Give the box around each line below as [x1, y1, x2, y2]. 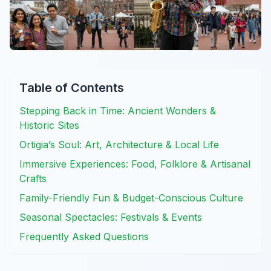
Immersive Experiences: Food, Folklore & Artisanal [19, 157, 250, 170]
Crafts [19, 172, 47, 184]
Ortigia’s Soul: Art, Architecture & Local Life [19, 138, 219, 151]
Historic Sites [19, 119, 79, 131]
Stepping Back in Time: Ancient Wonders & [19, 104, 216, 117]
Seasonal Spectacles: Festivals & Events [19, 211, 202, 223]
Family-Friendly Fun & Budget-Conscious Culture [19, 191, 243, 204]
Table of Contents [19, 80, 124, 95]
